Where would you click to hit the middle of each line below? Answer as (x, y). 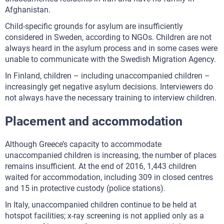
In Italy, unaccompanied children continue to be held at (101, 205)
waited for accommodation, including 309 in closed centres (109, 177)
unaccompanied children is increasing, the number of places (111, 155)
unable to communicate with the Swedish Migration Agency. (110, 59)
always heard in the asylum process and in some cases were (111, 48)
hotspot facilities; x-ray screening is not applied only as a (104, 216)
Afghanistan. (28, 10)
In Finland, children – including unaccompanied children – (107, 76)
